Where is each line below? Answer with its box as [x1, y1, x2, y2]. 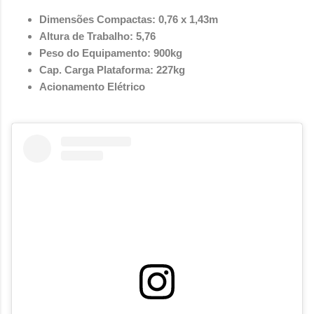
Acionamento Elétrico [39, 81, 145, 93]
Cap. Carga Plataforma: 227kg [39, 64, 185, 76]
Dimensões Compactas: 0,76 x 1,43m [39, 13, 218, 26]
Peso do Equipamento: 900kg [39, 47, 182, 60]
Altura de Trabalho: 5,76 [39, 30, 156, 43]
